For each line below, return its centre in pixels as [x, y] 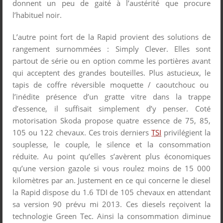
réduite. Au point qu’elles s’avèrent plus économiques [111, 156]
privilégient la [186, 132]
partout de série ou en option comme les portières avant [111, 60]
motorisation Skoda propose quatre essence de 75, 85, [111, 120]
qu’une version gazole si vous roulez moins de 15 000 [111, 168]
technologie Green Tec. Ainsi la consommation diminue [111, 216]
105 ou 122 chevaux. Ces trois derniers [82, 132]
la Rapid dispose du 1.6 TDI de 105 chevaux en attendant [111, 192]
